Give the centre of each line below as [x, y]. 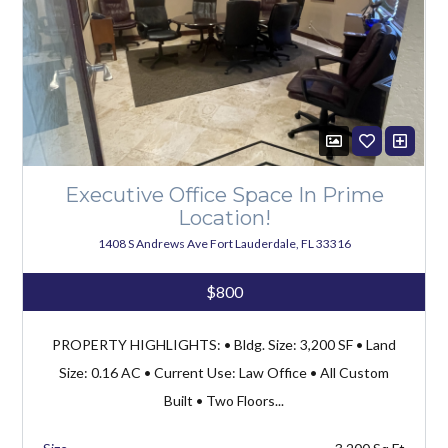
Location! [224, 218]
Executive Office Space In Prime [224, 195]
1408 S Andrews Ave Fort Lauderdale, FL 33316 [224, 244]
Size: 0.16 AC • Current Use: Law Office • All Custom [224, 373]
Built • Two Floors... [224, 401]
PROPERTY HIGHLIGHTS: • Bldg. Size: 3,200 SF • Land [224, 345]
